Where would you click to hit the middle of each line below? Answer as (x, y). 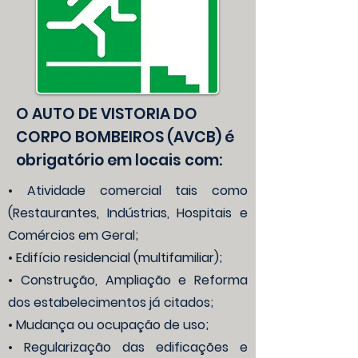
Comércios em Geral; (73, 235)
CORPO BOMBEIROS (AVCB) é (125, 137)
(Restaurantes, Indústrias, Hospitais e (128, 213)
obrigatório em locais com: (119, 160)
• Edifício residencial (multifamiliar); (115, 258)
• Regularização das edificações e (128, 347)
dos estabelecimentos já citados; (111, 302)
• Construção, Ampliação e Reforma (128, 280)
